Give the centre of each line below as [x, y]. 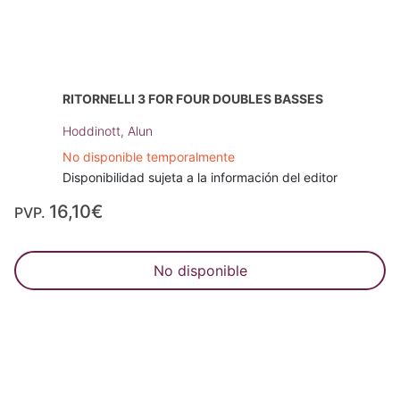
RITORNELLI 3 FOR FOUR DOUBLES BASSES [193, 98]
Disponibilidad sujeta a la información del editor [200, 177]
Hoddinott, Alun [108, 130]
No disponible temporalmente [149, 156]
